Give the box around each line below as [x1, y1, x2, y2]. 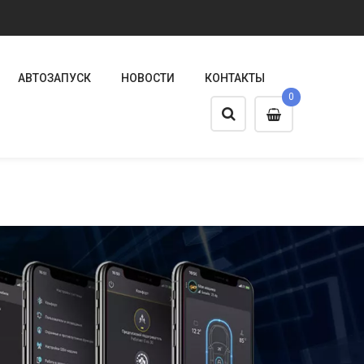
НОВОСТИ [121, 71, 175, 84]
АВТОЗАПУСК [18, 71, 91, 84]
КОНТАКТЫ [205, 71, 265, 84]
